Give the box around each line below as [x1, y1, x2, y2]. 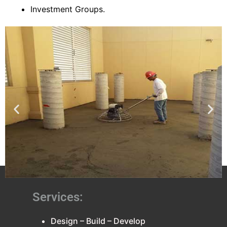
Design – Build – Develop [51, 215, 145, 226]
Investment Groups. [30, 4, 105, 14]
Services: [32, 190, 83, 204]
